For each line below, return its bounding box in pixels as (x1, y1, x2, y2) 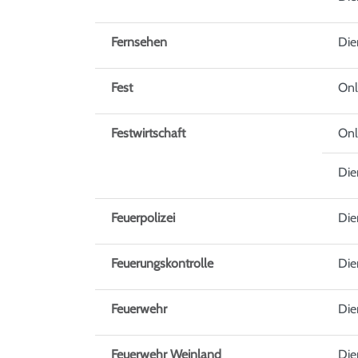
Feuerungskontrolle (111, 256, 213, 272)
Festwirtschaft (111, 125, 185, 141)
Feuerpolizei (111, 210, 175, 226)
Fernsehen (111, 34, 167, 50)
